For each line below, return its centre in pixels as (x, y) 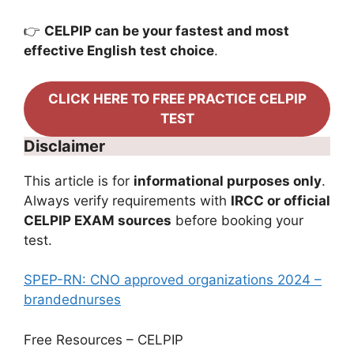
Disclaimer (64, 146)
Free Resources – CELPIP (104, 339)
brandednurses (72, 300)
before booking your (237, 220)
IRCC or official (281, 200)
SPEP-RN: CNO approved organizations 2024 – (173, 280)
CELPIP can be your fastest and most (167, 31)
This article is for (79, 181)
